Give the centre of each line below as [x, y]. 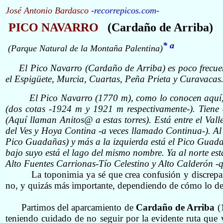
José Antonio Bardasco [48, 10]
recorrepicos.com [125, 10]
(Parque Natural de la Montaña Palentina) [85, 49]
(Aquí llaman [33, 120]
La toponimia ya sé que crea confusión [106, 175]
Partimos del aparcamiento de [78, 208]
